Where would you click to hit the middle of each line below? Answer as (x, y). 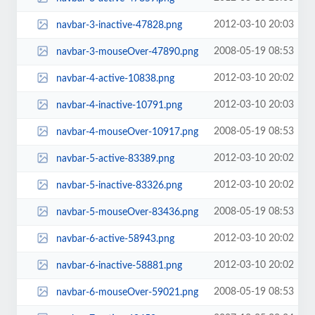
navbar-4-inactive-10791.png (119, 105)
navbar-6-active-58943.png (115, 239)
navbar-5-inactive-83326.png (119, 185)
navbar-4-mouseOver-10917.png (127, 132)
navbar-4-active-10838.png (115, 78)
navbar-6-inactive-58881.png (119, 265)
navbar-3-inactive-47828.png (119, 25)
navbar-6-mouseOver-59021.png (127, 292)
